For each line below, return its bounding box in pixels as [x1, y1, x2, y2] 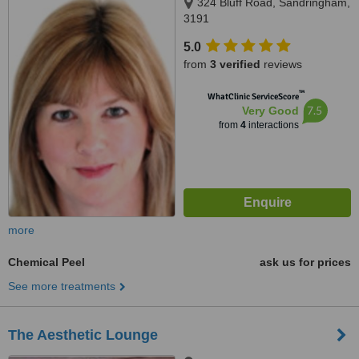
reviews [260, 58, 302, 71]
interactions [245, 119, 299, 131]
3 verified [210, 58, 260, 71]
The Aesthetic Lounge [8, 327, 158, 343]
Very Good [241, 104, 299, 117]
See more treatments [8, 280, 115, 292]
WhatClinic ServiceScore [207, 91, 299, 102]
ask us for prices [260, 256, 351, 268]
